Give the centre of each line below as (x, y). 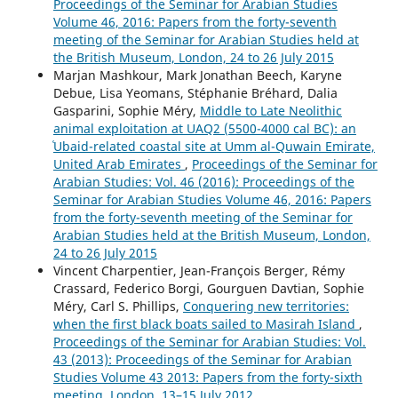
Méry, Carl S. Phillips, (118, 306)
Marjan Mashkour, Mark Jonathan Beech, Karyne (197, 75)
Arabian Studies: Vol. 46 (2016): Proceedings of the (203, 181)
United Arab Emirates (119, 163)
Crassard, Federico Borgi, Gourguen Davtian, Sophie (208, 288)
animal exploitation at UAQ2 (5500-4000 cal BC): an (204, 128)
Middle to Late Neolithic (271, 110)
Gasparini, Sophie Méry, (126, 110)
